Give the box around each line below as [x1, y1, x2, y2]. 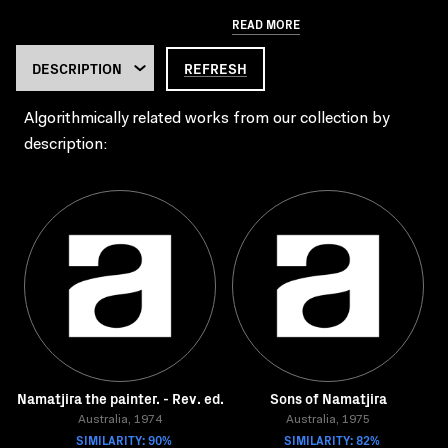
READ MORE [232, 15, 300, 32]
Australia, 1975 [286, 414, 370, 426]
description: [24, 137, 107, 153]
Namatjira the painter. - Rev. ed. [16, 388, 224, 408]
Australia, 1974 [78, 414, 162, 426]
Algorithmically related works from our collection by [24, 111, 389, 127]
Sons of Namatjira [269, 388, 387, 408]
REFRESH [184, 58, 247, 78]
